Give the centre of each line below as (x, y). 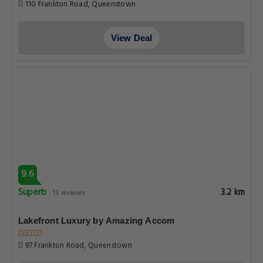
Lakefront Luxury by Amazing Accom (97, 220)
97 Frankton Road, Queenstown (77, 246)
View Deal (131, 38)
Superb (33, 193)
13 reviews (69, 193)
